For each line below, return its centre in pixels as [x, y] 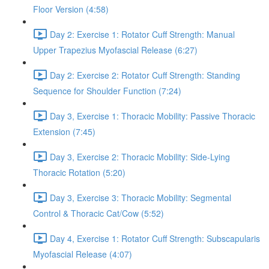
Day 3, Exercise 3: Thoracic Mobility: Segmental [141, 197]
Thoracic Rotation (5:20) [79, 172]
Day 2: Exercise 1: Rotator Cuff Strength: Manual [142, 34]
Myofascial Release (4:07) [83, 254]
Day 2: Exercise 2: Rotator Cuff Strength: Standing [145, 75]
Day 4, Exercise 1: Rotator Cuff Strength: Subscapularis [155, 238]
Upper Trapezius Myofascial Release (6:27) [115, 50]
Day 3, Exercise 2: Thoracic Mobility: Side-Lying [140, 156]
